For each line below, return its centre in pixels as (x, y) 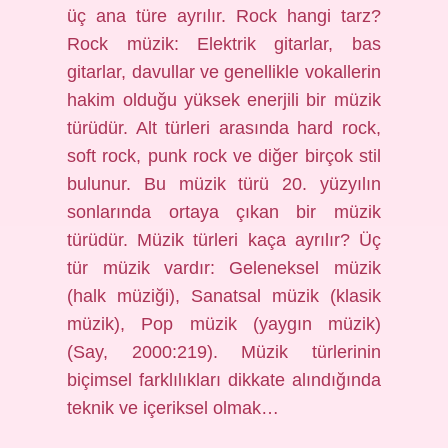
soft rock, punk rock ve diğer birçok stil (224, 156)
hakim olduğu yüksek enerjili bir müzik (224, 100)
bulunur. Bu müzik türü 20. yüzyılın (224, 184)
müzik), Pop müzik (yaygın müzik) (224, 324)
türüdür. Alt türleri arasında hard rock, (224, 128)
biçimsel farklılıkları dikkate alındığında (224, 380)
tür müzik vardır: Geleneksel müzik (224, 268)
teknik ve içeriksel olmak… (173, 408)
